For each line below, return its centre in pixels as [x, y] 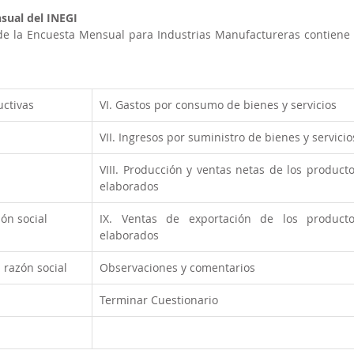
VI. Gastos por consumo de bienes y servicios [218, 105]
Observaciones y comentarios [177, 267]
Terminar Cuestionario [159, 300]
